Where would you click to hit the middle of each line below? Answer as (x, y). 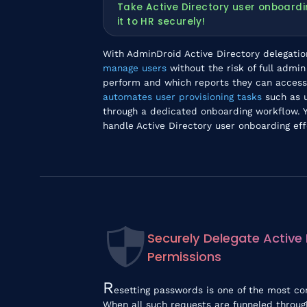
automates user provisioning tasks (182, 96)
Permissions (184, 257)
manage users (136, 67)
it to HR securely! (161, 21)
